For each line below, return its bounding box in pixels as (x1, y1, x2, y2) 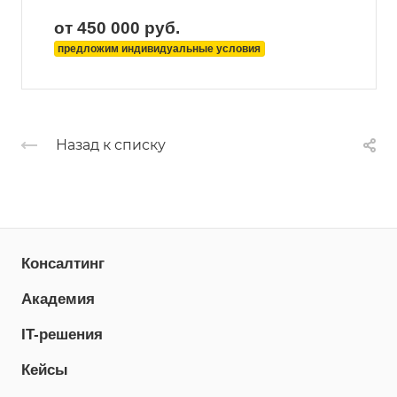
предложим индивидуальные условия (58, 42, 261, 55)
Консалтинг (21, 255, 105, 272)
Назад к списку (56, 136, 166, 153)
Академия (21, 291, 95, 307)
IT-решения (21, 326, 103, 343)
